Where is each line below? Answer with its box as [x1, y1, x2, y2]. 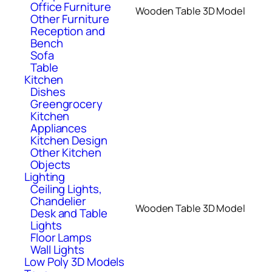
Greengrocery [30, 95, 103, 112]
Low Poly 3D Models [24, 253, 125, 270]
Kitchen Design [30, 132, 107, 148]
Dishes [30, 83, 66, 100]
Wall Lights [30, 241, 84, 257]
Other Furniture [30, 10, 109, 27]
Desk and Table [30, 205, 107, 221]
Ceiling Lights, [30, 180, 102, 197]
